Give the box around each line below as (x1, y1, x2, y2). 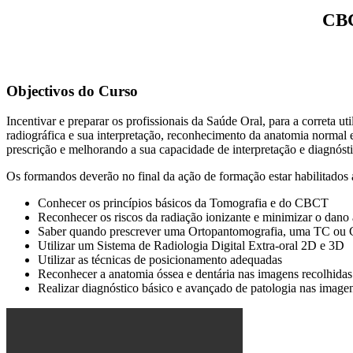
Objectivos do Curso (6, 82, 138, 99)
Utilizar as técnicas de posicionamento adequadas (38, 253, 282, 267)
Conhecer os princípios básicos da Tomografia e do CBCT (38, 196, 329, 210)
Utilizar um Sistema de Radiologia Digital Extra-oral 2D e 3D (38, 239, 344, 253)
